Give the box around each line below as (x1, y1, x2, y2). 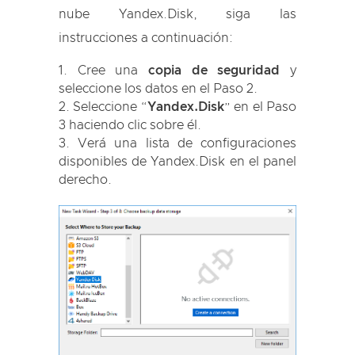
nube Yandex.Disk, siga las (59, 8, 296, 21)
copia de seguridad (148, 64, 281, 77)
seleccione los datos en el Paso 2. (59, 82, 258, 95)
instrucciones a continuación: (59, 32, 233, 44)
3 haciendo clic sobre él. (59, 119, 201, 132)
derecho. (59, 174, 112, 186)
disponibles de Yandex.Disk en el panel (59, 155, 296, 168)
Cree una (77, 64, 149, 77)
